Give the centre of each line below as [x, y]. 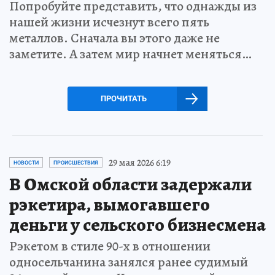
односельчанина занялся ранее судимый [129, 262]
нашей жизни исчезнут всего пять [109, 22]
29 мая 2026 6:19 [140, 162]
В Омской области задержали [130, 184]
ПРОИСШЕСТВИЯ [76, 162]
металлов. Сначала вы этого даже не [114, 38]
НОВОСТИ [26, 162]
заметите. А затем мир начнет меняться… [130, 54]
